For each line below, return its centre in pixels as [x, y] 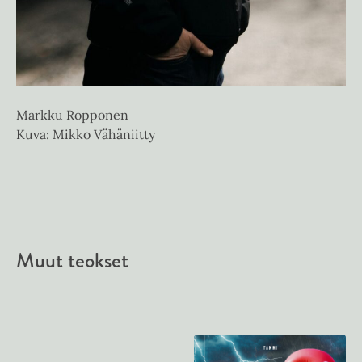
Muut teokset [72, 260]
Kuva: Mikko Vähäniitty [86, 134]
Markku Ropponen [72, 114]
